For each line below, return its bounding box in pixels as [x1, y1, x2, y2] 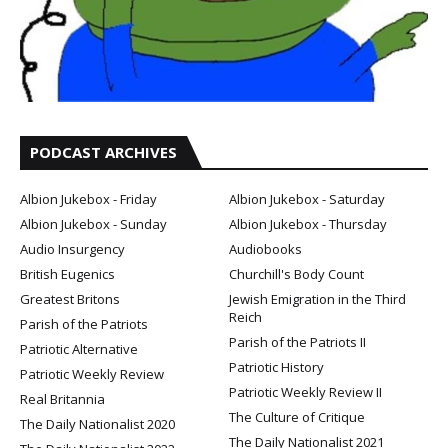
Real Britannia [20, 389, 105, 408]
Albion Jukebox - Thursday [229, 214, 387, 233]
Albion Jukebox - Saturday [229, 189, 385, 208]
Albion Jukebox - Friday [20, 189, 157, 208]
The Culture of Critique [229, 407, 365, 426]
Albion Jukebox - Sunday [20, 214, 167, 233]
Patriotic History [229, 357, 324, 376]
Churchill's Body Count [229, 264, 364, 283]
